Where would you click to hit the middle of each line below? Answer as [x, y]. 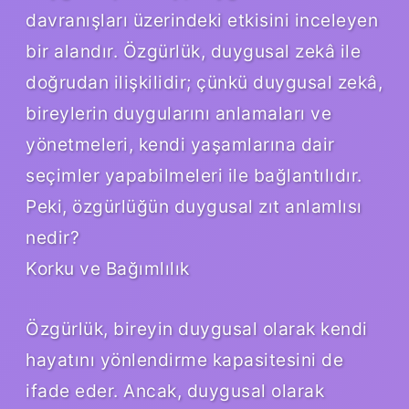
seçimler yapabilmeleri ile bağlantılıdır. [194, 175]
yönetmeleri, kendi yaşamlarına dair [180, 144]
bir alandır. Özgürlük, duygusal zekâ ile [193, 51]
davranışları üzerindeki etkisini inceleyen [202, 20]
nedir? [52, 237]
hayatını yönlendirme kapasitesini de [184, 359]
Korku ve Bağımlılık [108, 268]
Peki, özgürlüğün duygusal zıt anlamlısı [194, 206]
